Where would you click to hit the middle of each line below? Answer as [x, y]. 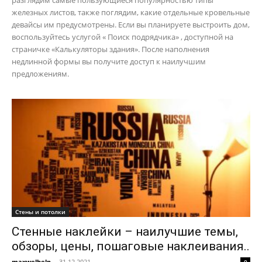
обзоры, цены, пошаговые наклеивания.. [131, 246]
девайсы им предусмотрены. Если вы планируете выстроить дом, [131, 25]
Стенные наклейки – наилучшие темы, [125, 231]
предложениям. [40, 74]
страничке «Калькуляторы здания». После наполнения [111, 49]
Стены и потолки [40, 211]
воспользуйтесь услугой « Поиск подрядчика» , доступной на [123, 37]
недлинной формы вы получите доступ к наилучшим [109, 62]
